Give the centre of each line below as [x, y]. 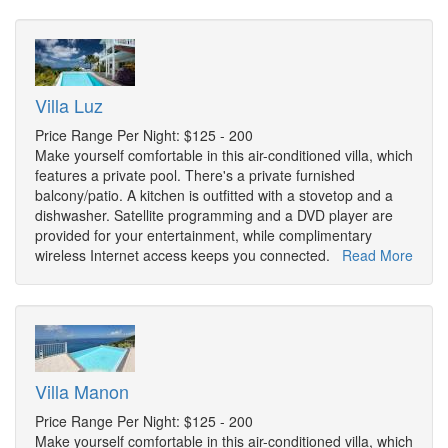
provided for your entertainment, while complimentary [203, 235]
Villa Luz [69, 105]
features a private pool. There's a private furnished [195, 175]
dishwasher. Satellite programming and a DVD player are [214, 215]
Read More [377, 255]
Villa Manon [82, 391]
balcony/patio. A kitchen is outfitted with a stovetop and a [214, 195]
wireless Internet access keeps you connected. [188, 255]
